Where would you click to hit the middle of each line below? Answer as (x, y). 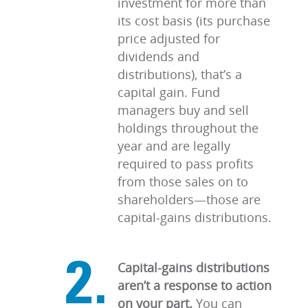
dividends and (158, 56)
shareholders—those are (189, 199)
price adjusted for (169, 38)
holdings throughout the (188, 128)
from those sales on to (183, 181)
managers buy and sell (183, 110)
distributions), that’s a (180, 74)
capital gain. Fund (169, 92)
